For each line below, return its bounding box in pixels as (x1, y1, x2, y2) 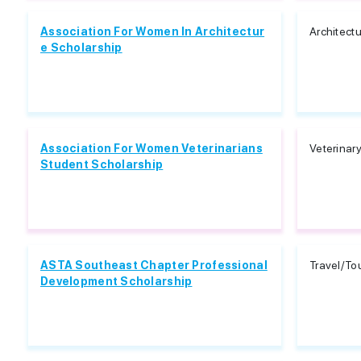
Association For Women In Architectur (40, 25, 265, 38)
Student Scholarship (40, 158, 164, 171)
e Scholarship (40, 41, 122, 54)
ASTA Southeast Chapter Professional (40, 259, 268, 272)
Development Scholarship (40, 275, 193, 288)
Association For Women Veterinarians (40, 142, 263, 155)
